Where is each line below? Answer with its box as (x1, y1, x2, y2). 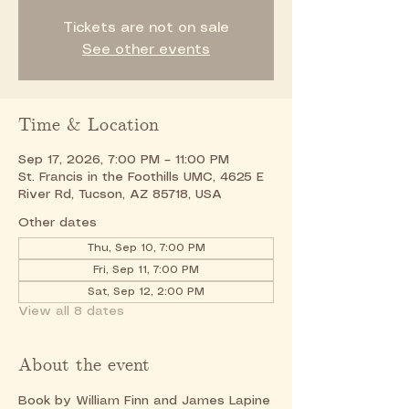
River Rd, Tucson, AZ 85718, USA (18, 188, 222, 201)
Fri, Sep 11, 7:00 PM (93, 265, 199, 275)
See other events (82, 43, 210, 57)
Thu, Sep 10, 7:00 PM (87, 243, 205, 253)
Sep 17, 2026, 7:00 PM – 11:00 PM (18, 153, 229, 166)
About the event (18, 353, 150, 377)
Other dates (18, 216, 97, 229)
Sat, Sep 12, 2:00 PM (88, 287, 204, 297)
